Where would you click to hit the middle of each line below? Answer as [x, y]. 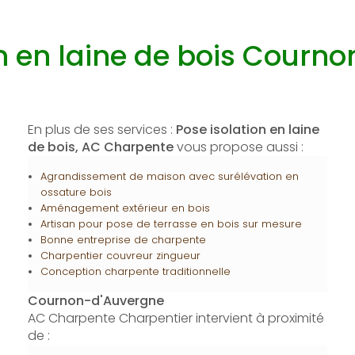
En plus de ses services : [101, 130]
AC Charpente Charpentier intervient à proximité [176, 318]
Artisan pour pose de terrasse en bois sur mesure [171, 224]
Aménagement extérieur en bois [125, 208]
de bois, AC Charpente [100, 147]
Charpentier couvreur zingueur [120, 256]
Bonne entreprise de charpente [123, 240]
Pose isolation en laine [247, 130]
